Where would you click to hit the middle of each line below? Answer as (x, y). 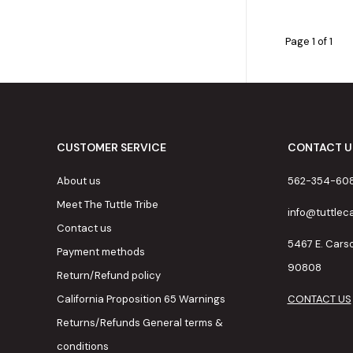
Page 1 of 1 (309, 42)
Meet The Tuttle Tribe (108, 205)
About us (79, 181)
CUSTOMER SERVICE (111, 148)
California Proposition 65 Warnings (141, 299)
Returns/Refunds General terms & (140, 323)
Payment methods (101, 252)
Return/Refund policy (109, 276)
